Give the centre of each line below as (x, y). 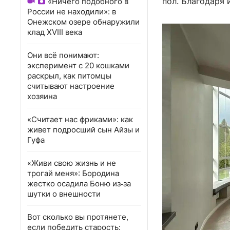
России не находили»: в (72, 12)
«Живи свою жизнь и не (72, 163)
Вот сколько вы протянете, (78, 217)
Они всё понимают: (63, 55)
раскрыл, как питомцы (69, 76)
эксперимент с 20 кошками (78, 65)
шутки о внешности (64, 194)
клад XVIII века (55, 32)
